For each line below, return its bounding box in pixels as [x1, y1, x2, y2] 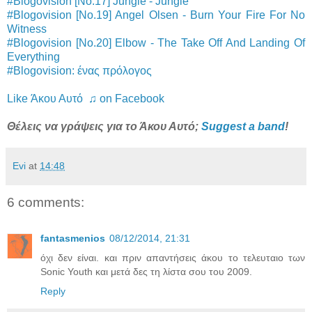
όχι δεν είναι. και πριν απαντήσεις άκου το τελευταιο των [40, 252, 305, 264]
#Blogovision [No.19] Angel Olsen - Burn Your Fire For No [7, 8, 305, 21]
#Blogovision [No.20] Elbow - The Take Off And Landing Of [7, 36, 305, 49]
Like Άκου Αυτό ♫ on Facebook [7, 92, 164, 104]
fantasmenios [40, 233, 105, 244]
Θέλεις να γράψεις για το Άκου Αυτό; [7, 120, 201, 132]
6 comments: [7, 194, 84, 210]
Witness [7, 22, 47, 35]
